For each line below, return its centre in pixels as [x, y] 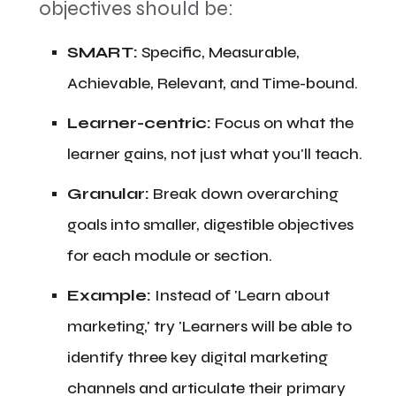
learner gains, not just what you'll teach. [215, 154]
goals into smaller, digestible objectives [210, 225]
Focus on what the [282, 123]
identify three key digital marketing [198, 357]
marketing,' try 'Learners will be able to [209, 326]
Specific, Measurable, [219, 52]
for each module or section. [170, 255]
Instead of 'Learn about [240, 295]
